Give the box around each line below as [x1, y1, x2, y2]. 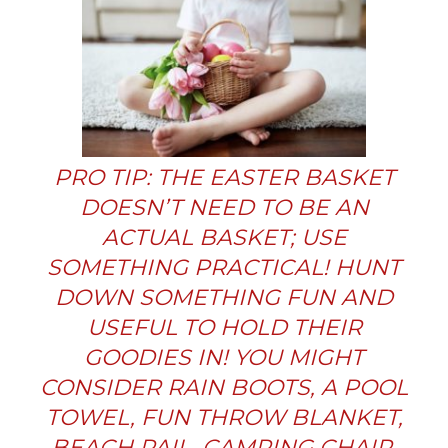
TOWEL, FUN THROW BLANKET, [45, 403, 403, 431]
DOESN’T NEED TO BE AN [79, 193, 369, 221]
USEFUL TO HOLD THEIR [86, 313, 362, 341]
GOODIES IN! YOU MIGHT [84, 343, 364, 371]
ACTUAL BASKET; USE [101, 223, 347, 251]
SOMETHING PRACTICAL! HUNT [47, 253, 401, 281]
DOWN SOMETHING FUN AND [55, 283, 393, 311]
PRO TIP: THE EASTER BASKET [53, 163, 395, 191]
